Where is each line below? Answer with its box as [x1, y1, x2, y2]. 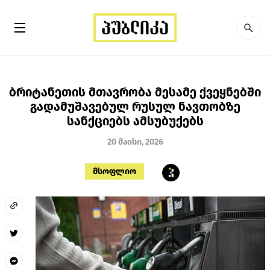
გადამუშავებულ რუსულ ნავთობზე [30, 99, 240, 114]
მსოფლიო [93, 166, 136, 177]
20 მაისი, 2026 [107, 136, 163, 147]
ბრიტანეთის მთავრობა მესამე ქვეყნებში [9, 84, 261, 99]
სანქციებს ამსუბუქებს [66, 113, 204, 128]
